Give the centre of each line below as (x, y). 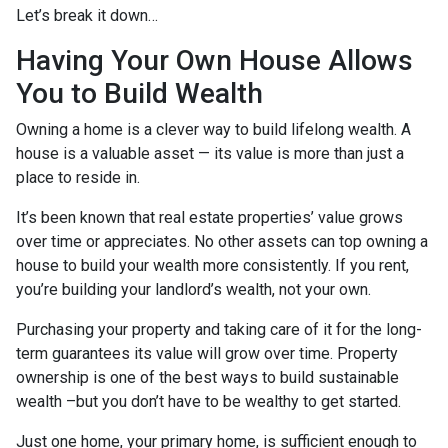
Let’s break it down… (87, 15)
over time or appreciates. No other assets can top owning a (222, 241)
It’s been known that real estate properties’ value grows (209, 217)
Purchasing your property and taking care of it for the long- (219, 329)
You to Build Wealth (143, 93)
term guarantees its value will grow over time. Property (207, 353)
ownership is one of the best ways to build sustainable (207, 377)
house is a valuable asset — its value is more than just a (210, 153)
